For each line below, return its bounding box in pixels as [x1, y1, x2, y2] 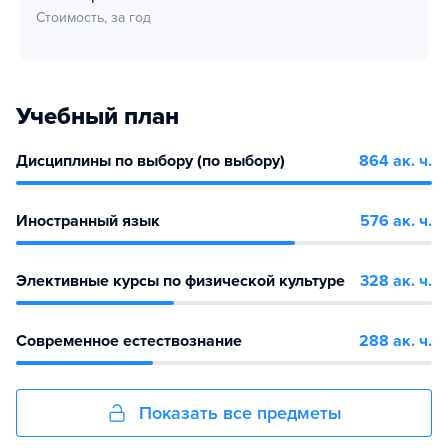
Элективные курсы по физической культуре [16, 271, 345, 291]
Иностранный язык [16, 211, 160, 231]
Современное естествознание [16, 331, 242, 351]
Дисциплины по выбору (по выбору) [16, 151, 285, 171]
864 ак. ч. [359, 151, 432, 171]
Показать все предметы [138, 402, 342, 424]
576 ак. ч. [360, 211, 432, 231]
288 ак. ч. [359, 331, 432, 351]
